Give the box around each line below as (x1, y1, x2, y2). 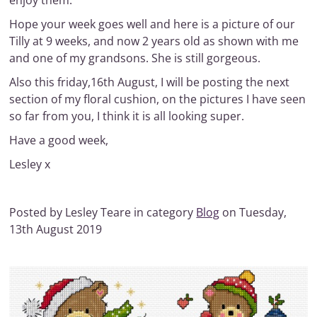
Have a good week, (9, 132, 109, 148)
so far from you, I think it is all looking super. (9, 108, 245, 124)
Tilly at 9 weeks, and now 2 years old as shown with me (9, 33, 299, 49)
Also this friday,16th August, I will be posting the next (9, 74, 290, 90)
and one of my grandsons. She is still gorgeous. (9, 50, 261, 66)
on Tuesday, (219, 204, 287, 220)
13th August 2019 (9, 221, 103, 237)
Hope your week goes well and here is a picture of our (9, 16, 296, 32)
